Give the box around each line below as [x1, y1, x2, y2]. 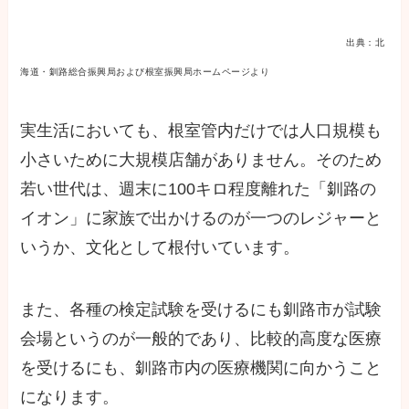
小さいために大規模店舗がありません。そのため [20, 151, 383, 170]
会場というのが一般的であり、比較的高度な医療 [20, 330, 383, 349]
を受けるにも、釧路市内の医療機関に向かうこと [20, 359, 383, 378]
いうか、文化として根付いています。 [20, 238, 300, 257]
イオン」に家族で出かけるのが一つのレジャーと [20, 209, 383, 228]
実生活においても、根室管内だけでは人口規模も [20, 121, 383, 141]
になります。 [20, 388, 120, 407]
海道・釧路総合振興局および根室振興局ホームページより [20, 66, 270, 77]
